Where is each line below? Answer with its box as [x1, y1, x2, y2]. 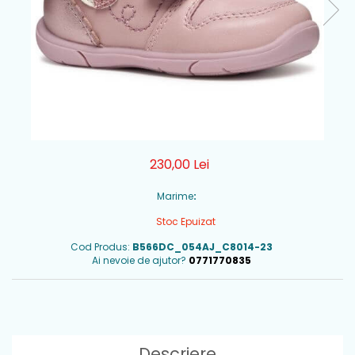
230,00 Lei [149, 155, 209, 174]
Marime [156, 189, 193, 203]
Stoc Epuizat [153, 215, 216, 228]
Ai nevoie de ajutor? [92, 254, 186, 267]
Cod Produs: [71, 240, 130, 254]
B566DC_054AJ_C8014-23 [132, 240, 273, 254]
